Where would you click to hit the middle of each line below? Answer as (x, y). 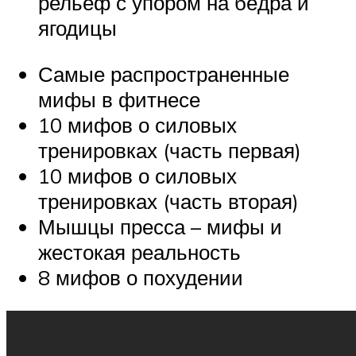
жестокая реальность (139, 252)
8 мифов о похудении (141, 277)
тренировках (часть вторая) (168, 201)
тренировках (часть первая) (170, 150)
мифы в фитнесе (119, 99)
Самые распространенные (164, 74)
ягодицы (77, 28)
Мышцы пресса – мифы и (160, 226)
